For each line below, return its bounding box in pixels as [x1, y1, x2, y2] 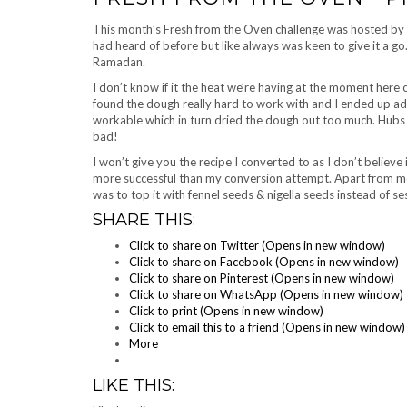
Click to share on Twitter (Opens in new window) [129, 238, 385, 253]
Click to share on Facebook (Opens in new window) [129, 254, 399, 269]
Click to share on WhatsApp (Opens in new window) [129, 287, 403, 302]
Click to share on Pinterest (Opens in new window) [129, 271, 394, 285]
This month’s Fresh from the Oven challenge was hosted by [93, 22, 404, 36]
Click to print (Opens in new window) [129, 303, 323, 318]
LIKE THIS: [93, 375, 174, 395]
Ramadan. [93, 55, 145, 69]
